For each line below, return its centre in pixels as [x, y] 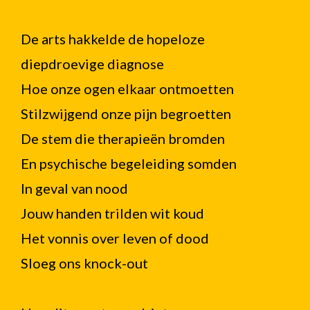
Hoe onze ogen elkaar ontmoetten [127, 89]
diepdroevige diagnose [92, 64]
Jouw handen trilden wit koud [112, 213]
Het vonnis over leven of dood [115, 238]
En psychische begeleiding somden [129, 163]
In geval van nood [74, 188]
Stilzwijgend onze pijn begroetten [126, 113]
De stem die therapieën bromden [123, 138]
